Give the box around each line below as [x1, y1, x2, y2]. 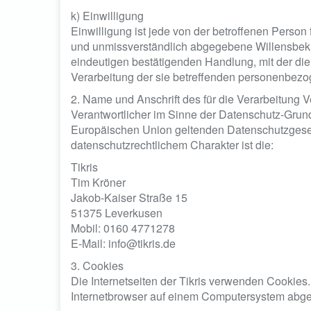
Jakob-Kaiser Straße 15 [71, 190, 187, 205]
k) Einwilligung [71, 8, 144, 24]
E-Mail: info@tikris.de [71, 235, 176, 251]
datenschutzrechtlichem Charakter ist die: [71, 137, 274, 153]
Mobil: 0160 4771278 [71, 220, 175, 236]
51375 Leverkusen [71, 205, 162, 221]
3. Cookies [71, 258, 124, 274]
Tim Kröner [71, 174, 126, 190]
